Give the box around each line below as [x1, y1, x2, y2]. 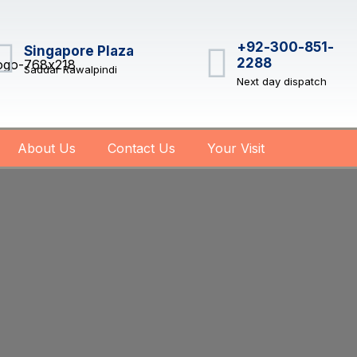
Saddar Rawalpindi [23, 62, 117, 76]
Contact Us [107, 140, 175, 156]
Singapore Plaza [23, 42, 134, 59]
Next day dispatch [237, 75, 328, 88]
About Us [17, 140, 76, 156]
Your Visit [206, 140, 265, 156]
